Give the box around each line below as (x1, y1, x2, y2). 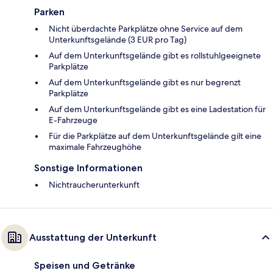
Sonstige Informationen (34, 162, 143, 174)
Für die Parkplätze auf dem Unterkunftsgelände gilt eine (49, 130, 261, 142)
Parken (34, 6, 65, 18)
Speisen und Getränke (34, 260, 135, 272)
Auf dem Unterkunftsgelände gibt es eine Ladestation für (49, 104, 266, 115)
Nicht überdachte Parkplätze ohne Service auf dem (49, 23, 243, 35)
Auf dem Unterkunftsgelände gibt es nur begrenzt (49, 77, 241, 88)
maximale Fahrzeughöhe (49, 141, 141, 153)
